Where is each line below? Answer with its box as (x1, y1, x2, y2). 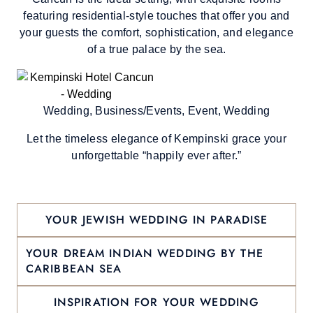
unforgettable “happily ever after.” (71, 150, 242, 161)
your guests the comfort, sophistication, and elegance (20, 27, 293, 38)
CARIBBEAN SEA (26, 261, 122, 277)
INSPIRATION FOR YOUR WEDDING (53, 294, 260, 310)
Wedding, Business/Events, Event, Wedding (43, 105, 270, 117)
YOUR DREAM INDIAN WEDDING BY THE (26, 245, 263, 261)
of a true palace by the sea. (87, 43, 226, 55)
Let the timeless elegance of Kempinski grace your (27, 133, 286, 145)
